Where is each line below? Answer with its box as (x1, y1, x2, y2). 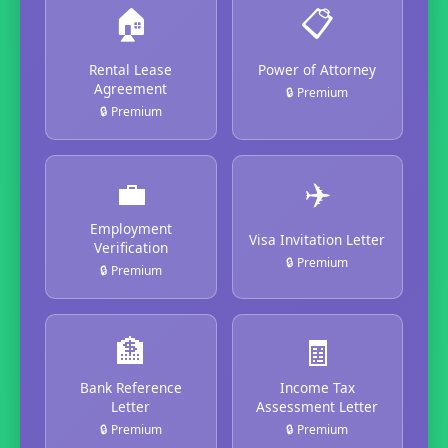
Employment (89, 218, 172, 238)
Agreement (94, 78, 168, 98)
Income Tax (279, 377, 355, 397)
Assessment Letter (256, 396, 379, 416)
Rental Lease (89, 59, 173, 79)
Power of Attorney (258, 59, 377, 79)
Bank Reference (79, 377, 182, 397)
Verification (93, 237, 168, 257)
